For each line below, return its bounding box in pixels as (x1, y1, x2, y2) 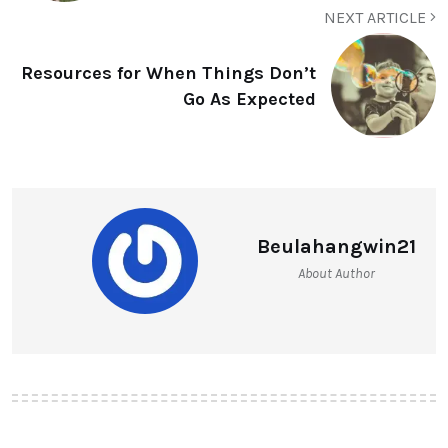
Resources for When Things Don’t (21, 61, 316, 84)
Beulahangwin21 (257, 235, 416, 259)
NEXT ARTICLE (324, 8, 430, 28)
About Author (298, 265, 375, 283)
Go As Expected (183, 87, 316, 110)
